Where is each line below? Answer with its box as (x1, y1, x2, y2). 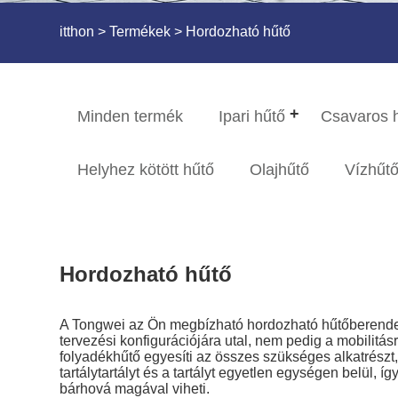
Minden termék (77, 107, 184, 126)
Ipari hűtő (219, 107, 286, 126)
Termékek (109, 24, 171, 40)
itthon (60, 24, 95, 40)
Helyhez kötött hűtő (77, 161, 215, 179)
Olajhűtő (250, 161, 310, 179)
